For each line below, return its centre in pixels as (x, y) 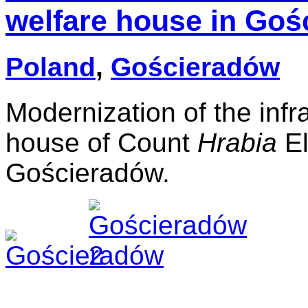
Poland (51, 67)
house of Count (101, 142)
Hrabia (237, 142)
